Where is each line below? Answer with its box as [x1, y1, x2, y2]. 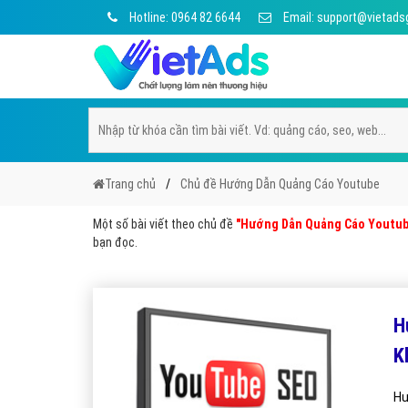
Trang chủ [105, 177, 156, 191]
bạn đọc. [93, 235, 138, 250]
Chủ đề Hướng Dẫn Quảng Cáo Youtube [180, 177, 380, 191]
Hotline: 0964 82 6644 [127, 10, 240, 25]
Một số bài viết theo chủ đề [93, 217, 236, 231]
